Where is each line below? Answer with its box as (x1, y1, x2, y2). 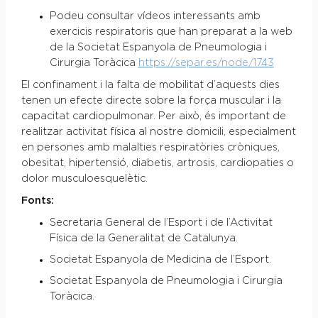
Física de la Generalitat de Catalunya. (49, 234, 238, 244)
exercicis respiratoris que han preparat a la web (49, 27, 292, 38)
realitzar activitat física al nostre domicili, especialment (21, 127, 296, 138)
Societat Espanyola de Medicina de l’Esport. (49, 255, 271, 265)
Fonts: (21, 196, 54, 207)
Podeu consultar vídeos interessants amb (49, 11, 261, 22)
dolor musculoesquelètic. (21, 174, 148, 185)
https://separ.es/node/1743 (138, 58, 274, 69)
